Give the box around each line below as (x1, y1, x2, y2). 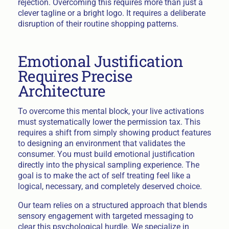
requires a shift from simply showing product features (17, 128, 211, 138)
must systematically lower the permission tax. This (17, 117, 200, 127)
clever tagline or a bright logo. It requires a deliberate (17, 8, 205, 18)
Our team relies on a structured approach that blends (17, 200, 207, 211)
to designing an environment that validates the (17, 139, 185, 149)
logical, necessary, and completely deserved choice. (17, 181, 202, 192)
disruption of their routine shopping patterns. (17, 19, 178, 29)
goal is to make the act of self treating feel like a (17, 171, 191, 181)
